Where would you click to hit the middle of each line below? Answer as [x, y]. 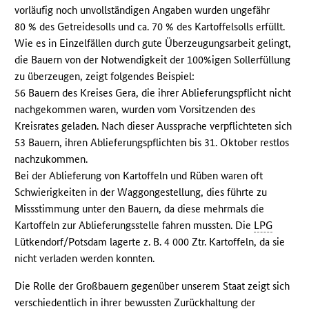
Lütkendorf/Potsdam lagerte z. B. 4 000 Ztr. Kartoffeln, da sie [150, 241]
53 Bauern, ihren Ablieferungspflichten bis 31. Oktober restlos [152, 142]
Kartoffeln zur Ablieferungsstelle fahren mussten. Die [134, 225]
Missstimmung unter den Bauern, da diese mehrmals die [140, 208]
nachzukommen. [51, 159]
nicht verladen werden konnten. [85, 258]
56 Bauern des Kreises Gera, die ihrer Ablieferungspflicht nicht [153, 92]
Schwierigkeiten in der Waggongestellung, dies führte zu [141, 192]
